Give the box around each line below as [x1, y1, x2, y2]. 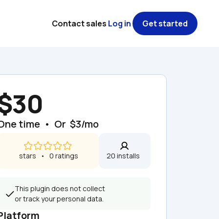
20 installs [107, 151, 143, 160]
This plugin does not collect [15, 184, 105, 193]
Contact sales [52, 18, 107, 29]
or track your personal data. [15, 194, 104, 203]
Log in [108, 18, 131, 29]
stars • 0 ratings [19, 151, 78, 160]
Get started [142, 18, 188, 29]
